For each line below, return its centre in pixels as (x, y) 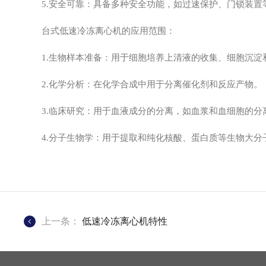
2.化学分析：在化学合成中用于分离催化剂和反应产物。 (143, 84)
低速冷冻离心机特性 (125, 221)
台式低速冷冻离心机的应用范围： (100, 31)
